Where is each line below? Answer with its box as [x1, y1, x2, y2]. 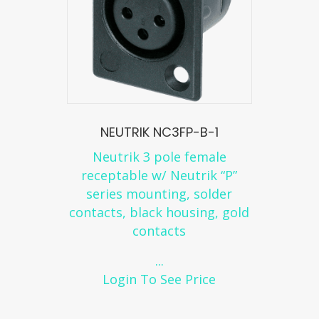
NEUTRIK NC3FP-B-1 [100, 123, 219, 142]
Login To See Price [103, 271, 216, 288]
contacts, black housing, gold [69, 204, 250, 221]
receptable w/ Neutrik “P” [81, 167, 238, 184]
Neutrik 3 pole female [92, 148, 226, 166]
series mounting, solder [86, 185, 233, 203]
